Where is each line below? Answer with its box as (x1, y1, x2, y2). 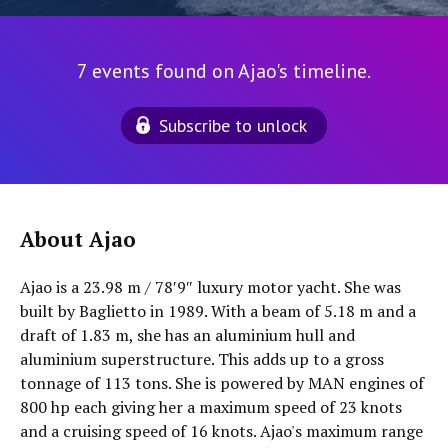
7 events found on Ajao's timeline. (77, 58, 371, 84)
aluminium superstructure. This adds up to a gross (20, 348, 384, 370)
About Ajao (20, 226, 136, 253)
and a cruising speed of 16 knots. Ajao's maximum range (20, 420, 423, 442)
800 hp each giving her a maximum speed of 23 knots (20, 396, 402, 418)
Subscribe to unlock (159, 114, 307, 137)
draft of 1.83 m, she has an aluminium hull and (20, 324, 355, 346)
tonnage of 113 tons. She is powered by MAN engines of (20, 372, 424, 394)
